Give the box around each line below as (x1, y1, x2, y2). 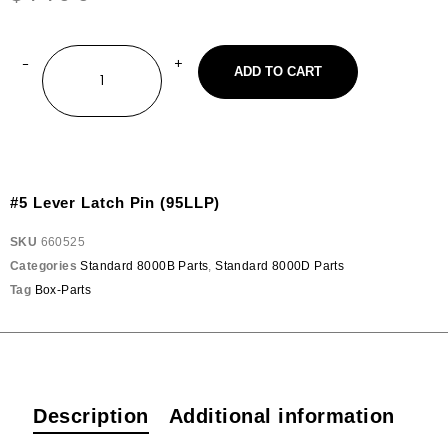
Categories (10, 259, 77, 273)
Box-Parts (34, 283, 92, 297)
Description (33, 405, 149, 427)
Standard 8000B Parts (80, 259, 209, 273)
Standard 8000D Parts (215, 259, 345, 273)
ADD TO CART (234, 64, 322, 79)
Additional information (168, 405, 395, 427)
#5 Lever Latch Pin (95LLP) (10, 194, 221, 211)
